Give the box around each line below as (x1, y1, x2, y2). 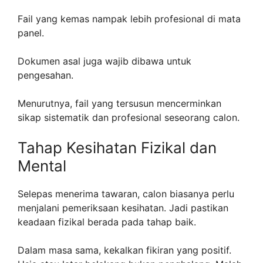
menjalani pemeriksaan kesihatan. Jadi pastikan (18, 202, 228, 214)
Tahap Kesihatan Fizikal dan (18, 139, 217, 157)
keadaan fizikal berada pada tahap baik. (18, 216, 196, 228)
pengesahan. (18, 69, 73, 82)
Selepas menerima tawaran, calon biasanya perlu (18, 188, 234, 200)
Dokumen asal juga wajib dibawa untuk (18, 55, 191, 68)
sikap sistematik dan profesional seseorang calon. (18, 112, 240, 124)
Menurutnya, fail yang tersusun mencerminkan (18, 97, 221, 110)
